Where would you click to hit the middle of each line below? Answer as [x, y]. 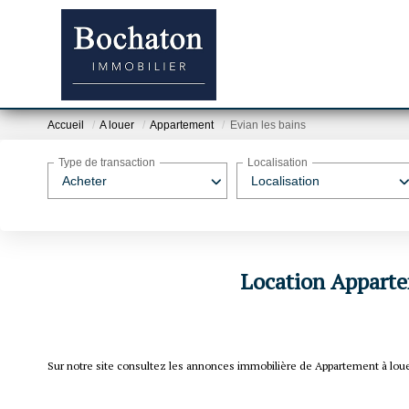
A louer [117, 126]
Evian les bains [268, 126]
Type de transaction [107, 163]
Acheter [84, 181]
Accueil [66, 126]
